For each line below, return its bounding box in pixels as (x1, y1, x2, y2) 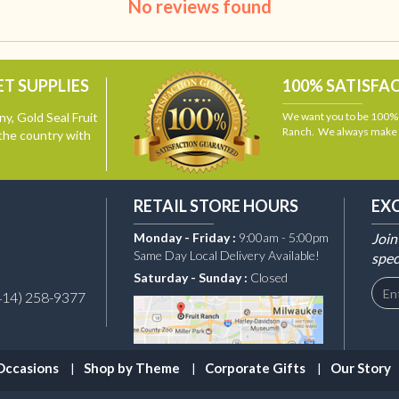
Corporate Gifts (205, 359, 306, 376)
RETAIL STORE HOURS (133, 196, 298, 216)
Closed (249, 270, 288, 286)
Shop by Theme (84, 359, 181, 376)
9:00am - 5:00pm (238, 230, 329, 246)
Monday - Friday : (133, 230, 239, 246)
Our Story (330, 359, 392, 376)
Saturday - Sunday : (133, 270, 250, 286)
